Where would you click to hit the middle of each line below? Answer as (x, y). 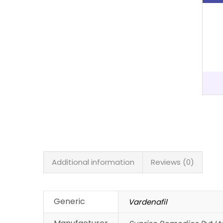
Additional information (93, 162)
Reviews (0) (172, 162)
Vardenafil (148, 202)
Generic (69, 202)
